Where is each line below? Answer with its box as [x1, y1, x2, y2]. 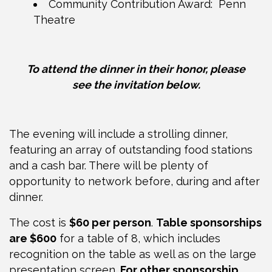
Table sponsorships [156, 216, 262, 229]
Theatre [33, 13, 75, 26]
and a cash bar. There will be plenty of [9, 158, 208, 172]
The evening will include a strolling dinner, [9, 127, 228, 140]
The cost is [9, 216, 69, 229]
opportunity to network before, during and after [9, 174, 260, 188]
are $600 [9, 231, 56, 245]
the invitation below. [93, 78, 200, 91]
